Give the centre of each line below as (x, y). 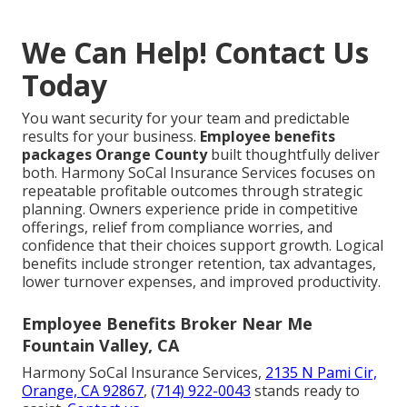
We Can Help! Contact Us (195, 53)
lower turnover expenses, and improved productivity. (201, 282)
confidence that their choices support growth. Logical (203, 246)
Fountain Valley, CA (100, 346)
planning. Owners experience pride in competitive (190, 209)
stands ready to (305, 391)
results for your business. (111, 137)
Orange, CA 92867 (83, 391)
